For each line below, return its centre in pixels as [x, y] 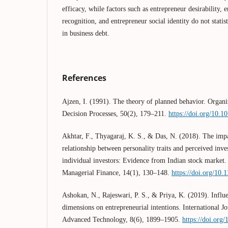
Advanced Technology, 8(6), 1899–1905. [122, 219]
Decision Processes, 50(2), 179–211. [115, 113]
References [84, 78]
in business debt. [86, 33]
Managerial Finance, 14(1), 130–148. [117, 173]
